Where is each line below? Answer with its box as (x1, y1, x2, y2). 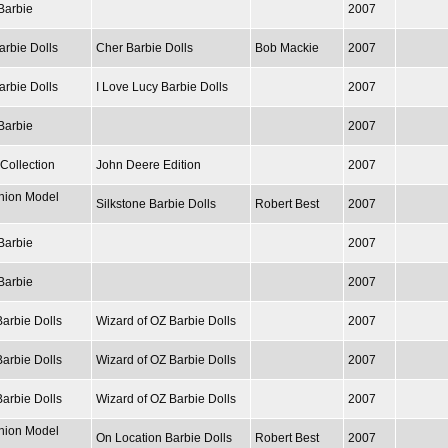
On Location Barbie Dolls (96, 430, 232, 445)
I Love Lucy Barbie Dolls (96, 79, 228, 94)
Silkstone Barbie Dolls (96, 196, 216, 211)
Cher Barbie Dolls (96, 40, 193, 55)
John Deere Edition (96, 157, 201, 172)
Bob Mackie (255, 40, 319, 55)
